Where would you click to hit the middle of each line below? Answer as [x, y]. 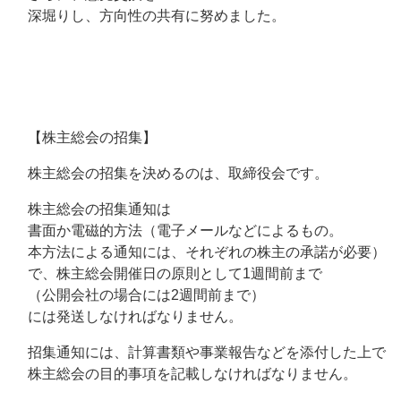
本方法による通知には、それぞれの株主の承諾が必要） [200, 252]
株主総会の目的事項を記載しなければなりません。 [185, 374]
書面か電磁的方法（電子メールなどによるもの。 [178, 230]
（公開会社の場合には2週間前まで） [139, 295]
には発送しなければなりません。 [128, 316]
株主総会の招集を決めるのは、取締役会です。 [171, 173]
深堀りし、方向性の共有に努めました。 [149, 16]
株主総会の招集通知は [92, 209]
